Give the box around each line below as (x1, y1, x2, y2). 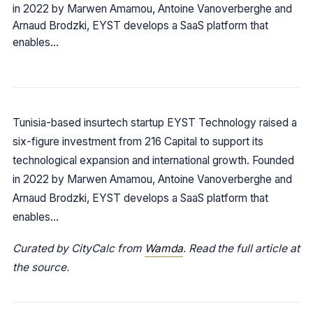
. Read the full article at (183, 242, 300, 255)
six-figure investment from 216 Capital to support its (13, 135, 263, 148)
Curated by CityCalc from (13, 242, 145, 255)
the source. (13, 261, 69, 274)
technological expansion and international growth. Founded (13, 154, 294, 167)
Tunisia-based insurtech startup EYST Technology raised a (13, 116, 297, 129)
